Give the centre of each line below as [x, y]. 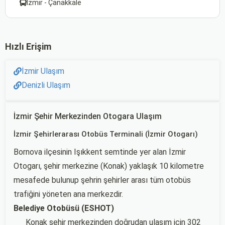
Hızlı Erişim [28, 46]
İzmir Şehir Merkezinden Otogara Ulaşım [88, 116]
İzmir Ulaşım [43, 71]
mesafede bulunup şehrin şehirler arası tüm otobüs [102, 180]
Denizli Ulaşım [46, 85]
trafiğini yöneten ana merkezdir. [68, 194]
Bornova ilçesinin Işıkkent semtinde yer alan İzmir [100, 152]
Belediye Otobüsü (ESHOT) [64, 208]
